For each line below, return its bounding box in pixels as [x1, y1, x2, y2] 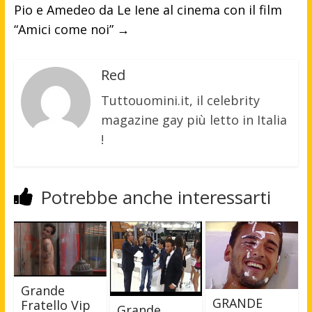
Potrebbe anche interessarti [40, 185, 271, 210]
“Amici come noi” [13, 21, 117, 38]
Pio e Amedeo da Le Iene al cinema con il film [13, 1, 282, 19]
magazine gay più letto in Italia [100, 111, 287, 129]
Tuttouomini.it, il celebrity [100, 92, 260, 109]
